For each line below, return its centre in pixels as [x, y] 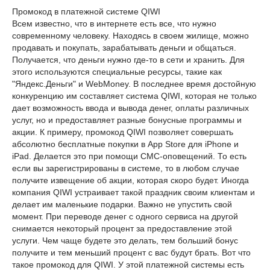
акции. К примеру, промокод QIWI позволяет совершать [123, 132]
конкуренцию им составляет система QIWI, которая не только [134, 96]
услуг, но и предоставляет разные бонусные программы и [127, 120]
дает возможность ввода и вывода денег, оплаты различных [130, 108]
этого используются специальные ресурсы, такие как [117, 72]
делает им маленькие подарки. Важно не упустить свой [122, 204]
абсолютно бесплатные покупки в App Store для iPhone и [125, 144]
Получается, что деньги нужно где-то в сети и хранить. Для [128, 60]
